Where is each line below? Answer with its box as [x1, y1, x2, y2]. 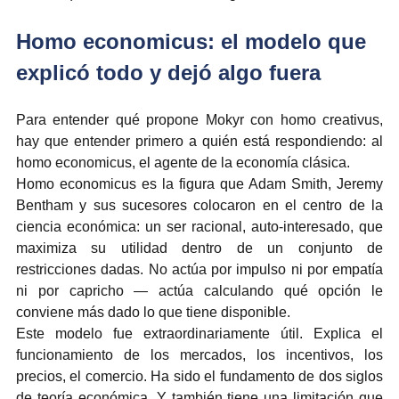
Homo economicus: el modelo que [16, 28, 372, 53]
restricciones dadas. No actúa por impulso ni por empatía [16, 261, 383, 277]
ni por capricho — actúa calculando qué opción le [16, 282, 383, 298]
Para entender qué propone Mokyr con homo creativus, [16, 111, 383, 127]
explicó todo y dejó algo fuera [16, 60, 321, 85]
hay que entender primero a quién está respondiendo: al [16, 133, 383, 149]
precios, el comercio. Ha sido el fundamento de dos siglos [16, 368, 383, 384]
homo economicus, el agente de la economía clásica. [16, 154, 350, 170]
